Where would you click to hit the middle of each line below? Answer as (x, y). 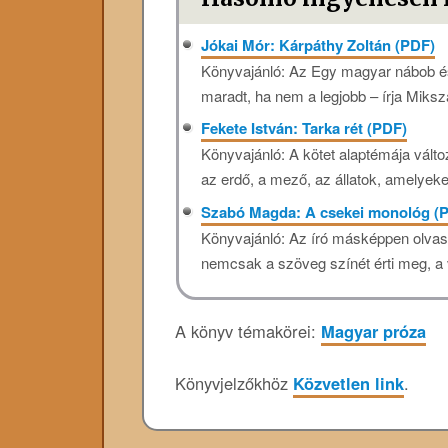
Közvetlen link (348, 383)
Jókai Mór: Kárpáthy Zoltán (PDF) (318, 44)
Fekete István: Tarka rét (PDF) (304, 128)
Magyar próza (373, 330)
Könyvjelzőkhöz (234, 383)
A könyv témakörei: (248, 330)
